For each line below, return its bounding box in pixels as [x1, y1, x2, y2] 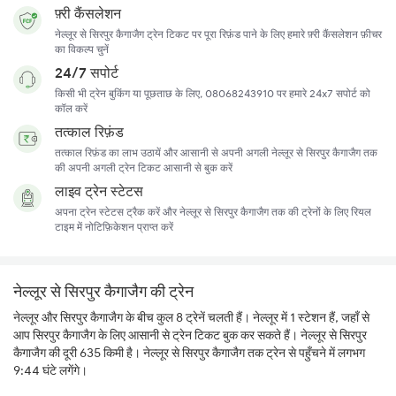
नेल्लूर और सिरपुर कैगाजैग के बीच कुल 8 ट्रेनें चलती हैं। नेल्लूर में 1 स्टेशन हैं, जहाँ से [13, 309, 369, 326]
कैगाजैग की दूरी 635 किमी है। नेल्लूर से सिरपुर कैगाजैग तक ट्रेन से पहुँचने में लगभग [13, 345, 365, 362]
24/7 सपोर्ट [55, 64, 118, 82]
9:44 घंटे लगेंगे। [13, 362, 88, 379]
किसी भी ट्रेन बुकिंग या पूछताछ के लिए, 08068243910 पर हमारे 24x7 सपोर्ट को [55, 87, 370, 101]
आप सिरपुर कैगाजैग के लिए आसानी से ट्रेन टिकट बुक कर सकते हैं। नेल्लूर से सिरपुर [13, 327, 367, 344]
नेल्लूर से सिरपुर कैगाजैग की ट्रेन [13, 281, 194, 302]
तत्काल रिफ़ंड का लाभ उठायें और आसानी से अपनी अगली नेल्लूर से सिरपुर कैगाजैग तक [55, 146, 377, 160]
